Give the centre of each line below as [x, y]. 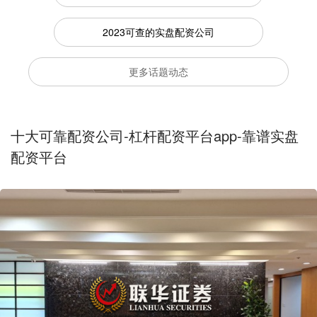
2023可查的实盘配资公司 [158, 31]
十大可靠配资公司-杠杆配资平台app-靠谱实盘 [155, 135]
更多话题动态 [158, 71]
